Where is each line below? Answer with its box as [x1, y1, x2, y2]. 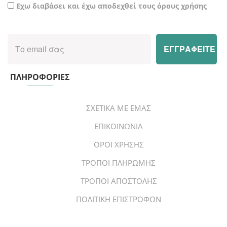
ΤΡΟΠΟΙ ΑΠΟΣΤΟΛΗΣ [80, 176, 157, 186]
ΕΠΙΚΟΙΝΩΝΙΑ [94, 121, 143, 131]
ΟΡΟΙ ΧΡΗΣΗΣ [93, 139, 144, 149]
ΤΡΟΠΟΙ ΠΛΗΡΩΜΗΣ [82, 158, 156, 168]
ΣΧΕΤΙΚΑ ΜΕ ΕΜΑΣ [86, 103, 151, 113]
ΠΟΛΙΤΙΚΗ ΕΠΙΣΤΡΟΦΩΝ [76, 194, 161, 204]
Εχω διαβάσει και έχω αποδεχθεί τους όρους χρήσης [16, 1, 207, 11]
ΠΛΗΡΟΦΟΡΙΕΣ [10, 71, 69, 83]
